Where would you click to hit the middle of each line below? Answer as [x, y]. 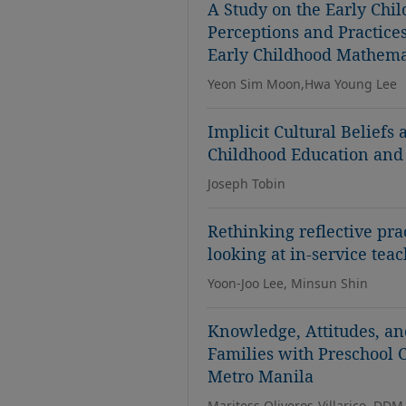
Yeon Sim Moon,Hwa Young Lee [302, 84]
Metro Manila [261, 376]
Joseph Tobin [246, 184]
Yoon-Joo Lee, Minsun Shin [288, 283]
